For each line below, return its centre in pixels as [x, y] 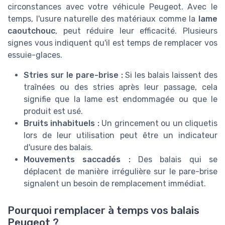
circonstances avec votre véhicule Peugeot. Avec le [113, 7]
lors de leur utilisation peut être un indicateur [121, 136]
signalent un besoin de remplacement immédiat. [115, 184]
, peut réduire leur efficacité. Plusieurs [136, 31]
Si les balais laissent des [170, 75]
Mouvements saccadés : [77, 160]
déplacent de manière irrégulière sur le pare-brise [121, 172]
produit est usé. [53, 111]
